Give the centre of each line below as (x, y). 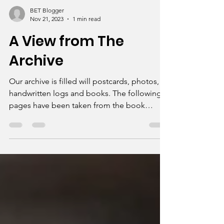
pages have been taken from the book (77, 128)
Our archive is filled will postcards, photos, (84, 104)
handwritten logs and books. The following (85, 116)
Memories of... (35, 140)
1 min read (86, 41)
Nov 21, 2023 (47, 41)
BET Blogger (47, 33)
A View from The (66, 64)
